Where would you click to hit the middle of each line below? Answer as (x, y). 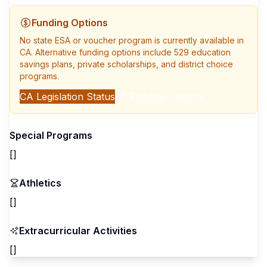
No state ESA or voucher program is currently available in (132, 40)
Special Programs (51, 135)
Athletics (40, 183)
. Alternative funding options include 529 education (131, 52)
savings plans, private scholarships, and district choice (126, 64)
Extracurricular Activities (78, 231)
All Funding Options (159, 97)
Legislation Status (74, 97)
